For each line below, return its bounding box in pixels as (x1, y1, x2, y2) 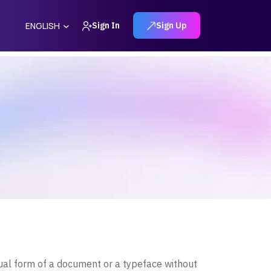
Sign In (92, 19, 120, 31)
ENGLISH (25, 20, 60, 31)
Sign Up (156, 19, 187, 31)
